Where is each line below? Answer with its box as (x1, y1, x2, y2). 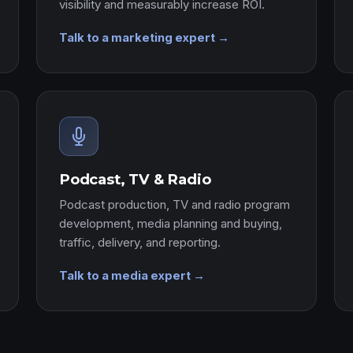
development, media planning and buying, (59, 216, 282, 231)
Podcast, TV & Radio (59, 170, 211, 188)
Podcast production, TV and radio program (59, 197, 290, 212)
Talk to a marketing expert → (59, 31, 229, 45)
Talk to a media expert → (59, 269, 205, 283)
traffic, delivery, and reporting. (59, 235, 221, 250)
